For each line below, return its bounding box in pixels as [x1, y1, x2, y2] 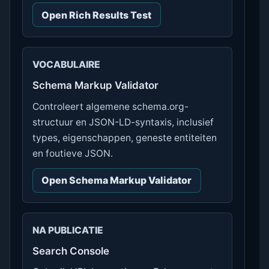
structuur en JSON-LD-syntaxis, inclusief [32, 116, 214, 128]
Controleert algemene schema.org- [32, 100, 189, 112]
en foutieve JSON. [32, 147, 113, 159]
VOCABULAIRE [32, 59, 100, 71]
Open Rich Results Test [41, 8, 152, 21]
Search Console [32, 244, 109, 257]
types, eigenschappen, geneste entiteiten [32, 131, 217, 144]
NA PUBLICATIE [32, 224, 103, 236]
